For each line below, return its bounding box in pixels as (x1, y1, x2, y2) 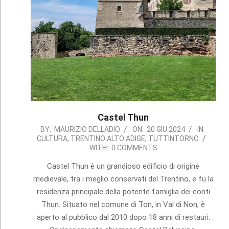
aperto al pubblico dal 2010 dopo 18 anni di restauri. (36, 213, 210, 222)
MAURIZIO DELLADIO (54, 125, 120, 134)
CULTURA (37, 134, 68, 143)
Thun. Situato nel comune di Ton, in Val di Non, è (41, 200, 205, 210)
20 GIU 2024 (146, 125, 185, 134)
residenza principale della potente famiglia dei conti (36, 187, 210, 197)
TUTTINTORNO (148, 134, 199, 143)
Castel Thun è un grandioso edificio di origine (47, 162, 200, 171)
